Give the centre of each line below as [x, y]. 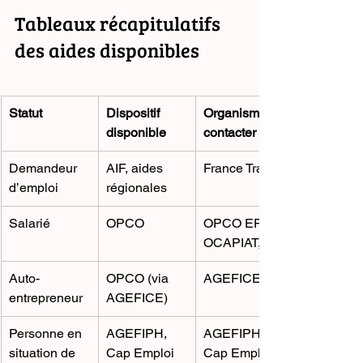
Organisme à [242, 113]
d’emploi [34, 188]
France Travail [243, 169]
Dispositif [135, 113]
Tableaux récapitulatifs [120, 23]
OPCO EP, [235, 224]
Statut [26, 113]
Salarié [30, 224]
